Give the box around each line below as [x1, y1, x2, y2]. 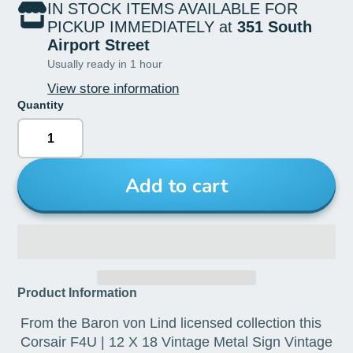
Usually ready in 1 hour [47, 57, 163, 70]
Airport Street [47, 36, 150, 54]
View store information [47, 80, 180, 96]
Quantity [17, 98, 65, 111]
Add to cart [125, 173, 228, 200]
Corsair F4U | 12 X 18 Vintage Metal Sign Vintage [20, 334, 333, 351]
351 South [237, 18, 313, 36]
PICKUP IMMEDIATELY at [47, 18, 238, 36]
